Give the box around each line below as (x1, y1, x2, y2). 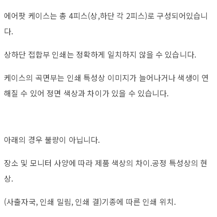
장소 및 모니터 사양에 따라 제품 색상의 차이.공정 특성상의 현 (4, 157, 208, 169)
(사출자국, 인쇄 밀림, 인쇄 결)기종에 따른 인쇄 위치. (4, 196, 176, 207)
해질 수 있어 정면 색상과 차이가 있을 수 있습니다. (4, 87, 169, 99)
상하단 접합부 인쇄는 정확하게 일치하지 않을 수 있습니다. (4, 48, 197, 60)
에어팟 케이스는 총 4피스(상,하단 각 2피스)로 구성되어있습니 (4, 10, 208, 21)
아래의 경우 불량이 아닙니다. (4, 134, 100, 145)
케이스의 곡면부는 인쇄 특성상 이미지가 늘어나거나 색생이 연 (4, 72, 209, 83)
